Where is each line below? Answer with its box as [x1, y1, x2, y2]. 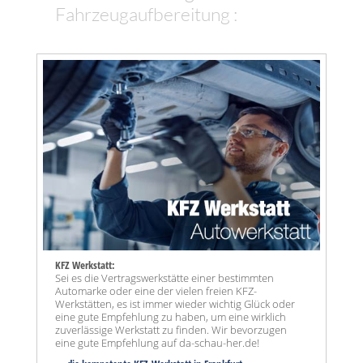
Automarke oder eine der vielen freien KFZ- [55, 284, 257, 299]
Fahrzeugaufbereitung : [55, 2, 237, 26]
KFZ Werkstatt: [55, 258, 115, 273]
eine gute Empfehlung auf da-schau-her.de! [55, 335, 259, 351]
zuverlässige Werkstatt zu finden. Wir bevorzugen [55, 322, 287, 338]
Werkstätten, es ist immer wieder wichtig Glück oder [55, 297, 295, 312]
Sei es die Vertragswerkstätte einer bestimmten [55, 271, 274, 286]
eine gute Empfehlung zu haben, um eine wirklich [55, 310, 286, 325]
